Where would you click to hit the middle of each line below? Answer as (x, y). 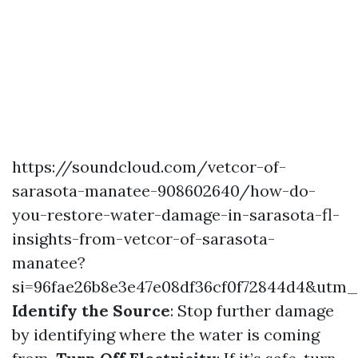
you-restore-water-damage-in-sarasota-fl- (176, 214)
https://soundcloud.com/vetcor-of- (149, 166)
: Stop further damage (252, 310)
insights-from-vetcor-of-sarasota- (143, 238)
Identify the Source (91, 310)
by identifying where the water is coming (166, 334)
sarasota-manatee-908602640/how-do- (164, 190)
